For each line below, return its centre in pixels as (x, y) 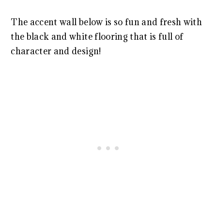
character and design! (56, 51)
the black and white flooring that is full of (97, 37)
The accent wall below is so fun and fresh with (107, 22)
